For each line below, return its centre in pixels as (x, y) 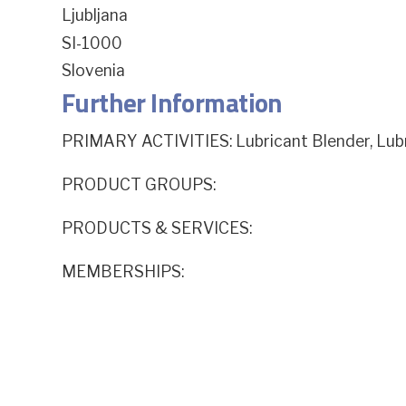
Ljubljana (94, 15)
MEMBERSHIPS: (122, 272)
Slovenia (93, 71)
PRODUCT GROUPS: (138, 185)
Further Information (172, 102)
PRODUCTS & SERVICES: (156, 228)
